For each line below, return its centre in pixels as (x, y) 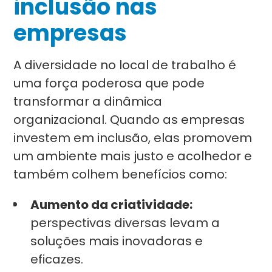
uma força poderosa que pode (109, 83)
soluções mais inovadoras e (117, 241)
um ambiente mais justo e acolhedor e (133, 156)
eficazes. (57, 259)
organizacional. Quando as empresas (129, 120)
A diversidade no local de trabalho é (125, 65)
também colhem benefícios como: (121, 174)
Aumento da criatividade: (112, 205)
